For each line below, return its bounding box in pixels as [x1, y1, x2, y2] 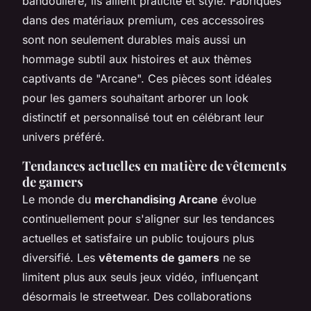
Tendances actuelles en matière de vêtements [22, 156, 287, 174]
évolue [218, 192, 256, 206]
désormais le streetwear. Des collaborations [22, 289, 251, 303]
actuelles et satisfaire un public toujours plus [22, 230, 254, 245]
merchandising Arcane [94, 192, 218, 206]
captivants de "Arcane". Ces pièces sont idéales [22, 71, 271, 85]
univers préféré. [22, 129, 105, 144]
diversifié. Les [22, 250, 99, 264]
